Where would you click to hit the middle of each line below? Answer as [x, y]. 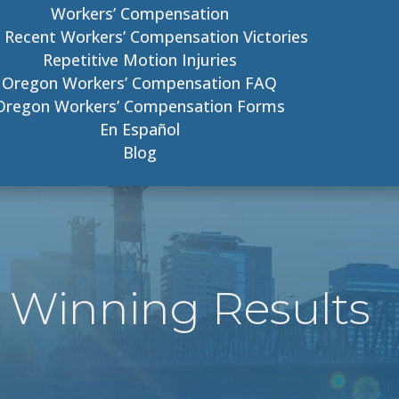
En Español [139, 129]
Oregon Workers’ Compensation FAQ [140, 83]
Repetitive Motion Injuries [139, 60]
